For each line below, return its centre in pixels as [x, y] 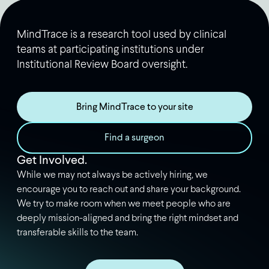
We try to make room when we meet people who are [123, 204]
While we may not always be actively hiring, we [112, 176]
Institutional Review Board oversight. [102, 65]
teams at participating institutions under [110, 50]
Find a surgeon [134, 138]
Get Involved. [52, 161]
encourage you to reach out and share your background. [128, 190]
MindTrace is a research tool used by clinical [121, 35]
